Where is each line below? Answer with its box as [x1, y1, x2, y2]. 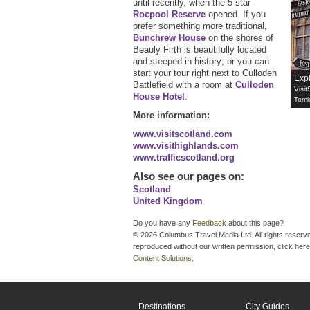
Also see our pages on [133, 170, 241, 183]
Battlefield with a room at [133, 80, 235, 91]
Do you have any [133, 219, 192, 228]
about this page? [226, 219, 284, 228]
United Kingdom [133, 196, 203, 207]
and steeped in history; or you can [133, 56, 269, 67]
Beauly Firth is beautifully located [133, 44, 266, 55]
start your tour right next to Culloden [133, 68, 277, 79]
